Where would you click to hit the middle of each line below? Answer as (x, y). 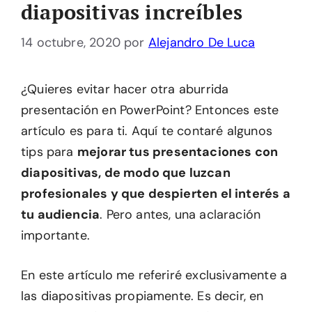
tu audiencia (61, 214)
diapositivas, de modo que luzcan (126, 173)
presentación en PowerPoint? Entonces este (150, 110)
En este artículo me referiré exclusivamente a (154, 275)
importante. (55, 235)
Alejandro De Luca (201, 42)
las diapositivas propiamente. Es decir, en (142, 296)
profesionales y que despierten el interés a (156, 194)
